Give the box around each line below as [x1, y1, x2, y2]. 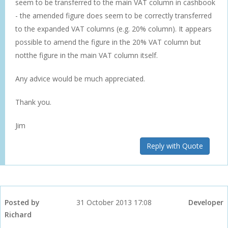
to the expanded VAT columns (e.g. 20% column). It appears [15, 23, 212, 34]
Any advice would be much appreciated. [15, 73, 145, 83]
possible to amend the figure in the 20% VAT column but [15, 37, 201, 47]
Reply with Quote [147, 140, 203, 151]
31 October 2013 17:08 [76, 197, 152, 207]
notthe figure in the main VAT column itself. [15, 50, 158, 60]
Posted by [5, 197, 40, 207]
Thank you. [15, 97, 51, 107]
